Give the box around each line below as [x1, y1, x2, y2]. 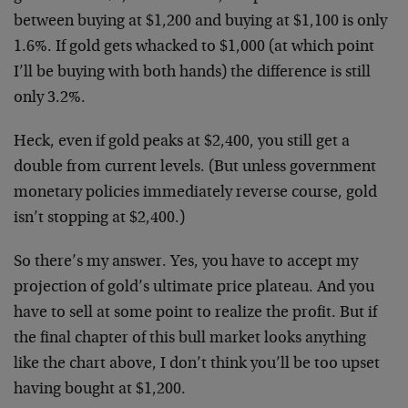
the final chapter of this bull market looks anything [14, 331, 366, 348]
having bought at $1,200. [14, 382, 186, 399]
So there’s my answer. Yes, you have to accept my [14, 254, 358, 271]
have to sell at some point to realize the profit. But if [14, 305, 377, 322]
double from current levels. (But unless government [14, 159, 376, 177]
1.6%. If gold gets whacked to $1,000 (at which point [14, 39, 374, 56]
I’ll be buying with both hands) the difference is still [14, 65, 371, 82]
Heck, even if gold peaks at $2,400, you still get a [14, 134, 350, 151]
